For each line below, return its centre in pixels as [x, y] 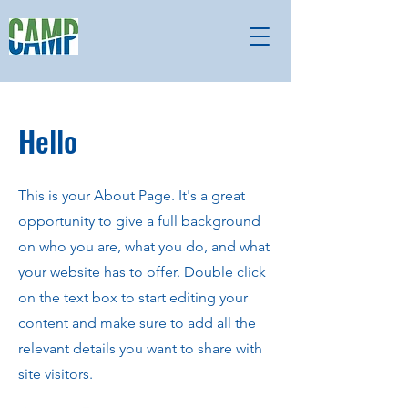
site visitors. [56, 374]
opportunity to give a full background [139, 221]
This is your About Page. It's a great [132, 195]
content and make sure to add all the [137, 323]
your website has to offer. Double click [142, 272]
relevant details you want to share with [140, 348]
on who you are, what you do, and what [144, 246]
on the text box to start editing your [133, 297]
